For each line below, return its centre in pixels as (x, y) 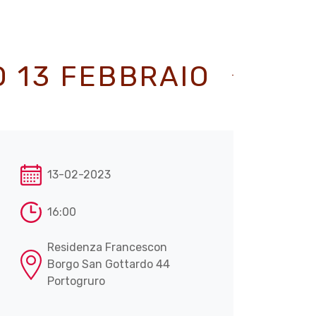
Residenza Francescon (107, 248)
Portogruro (76, 281)
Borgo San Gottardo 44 (109, 265)
